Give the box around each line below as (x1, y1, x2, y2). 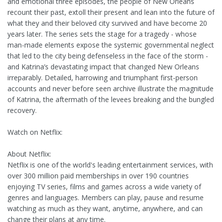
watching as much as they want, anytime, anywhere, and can (7, 204, 203, 214)
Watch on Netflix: (7, 127, 62, 137)
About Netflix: (7, 149, 51, 159)
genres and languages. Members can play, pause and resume (7, 193, 204, 203)
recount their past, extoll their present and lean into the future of (7, 7, 215, 17)
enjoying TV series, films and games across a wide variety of (7, 182, 201, 192)
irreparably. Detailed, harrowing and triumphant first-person (7, 73, 198, 83)
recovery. (7, 106, 37, 115)
